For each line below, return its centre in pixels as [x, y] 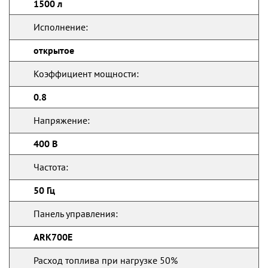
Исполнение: [61, 27]
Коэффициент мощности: [86, 74]
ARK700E [53, 237]
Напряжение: [62, 120]
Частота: [51, 167]
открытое [54, 50]
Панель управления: [76, 214]
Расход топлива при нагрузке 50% [106, 260]
